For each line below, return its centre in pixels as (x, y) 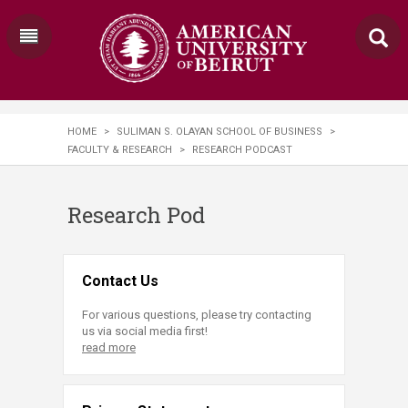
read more (109, 347)
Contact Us (120, 281)
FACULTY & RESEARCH (120, 150)
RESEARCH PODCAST (242, 150)
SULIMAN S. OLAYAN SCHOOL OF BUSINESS (219, 132)
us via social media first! (145, 331)
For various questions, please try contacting (197, 315)
